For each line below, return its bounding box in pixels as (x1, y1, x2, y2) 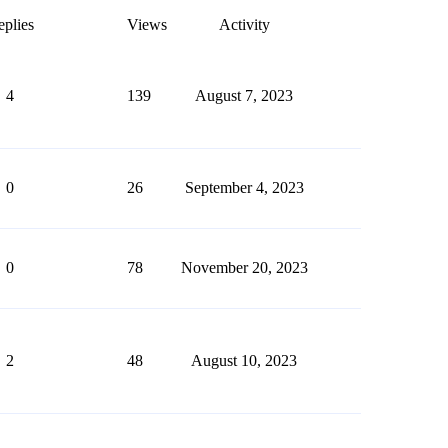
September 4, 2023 (184, 179, 304, 196)
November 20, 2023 (180, 259, 308, 276)
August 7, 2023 (195, 87, 293, 104)
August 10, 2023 (191, 352, 297, 369)
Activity (218, 16, 270, 33)
